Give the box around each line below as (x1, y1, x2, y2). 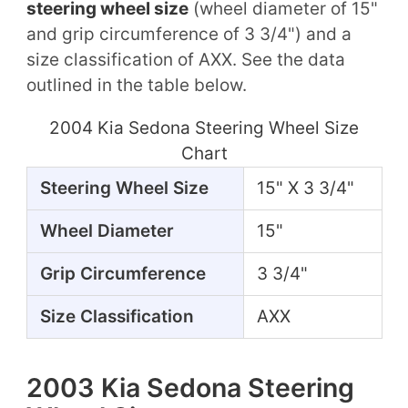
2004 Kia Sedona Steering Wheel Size (49, 117, 359, 139)
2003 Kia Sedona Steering (25, 372, 354, 404)
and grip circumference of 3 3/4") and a (25, 24, 352, 46)
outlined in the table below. (25, 75, 247, 97)
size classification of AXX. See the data (25, 49, 345, 71)
